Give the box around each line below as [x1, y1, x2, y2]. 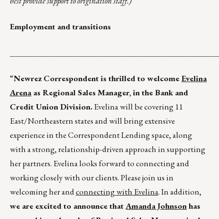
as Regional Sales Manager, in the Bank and [31, 87, 188, 98]
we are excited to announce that [10, 200, 126, 212]
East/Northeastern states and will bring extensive [10, 115, 175, 127]
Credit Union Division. [10, 101, 92, 112]
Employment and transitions [10, 21, 111, 32]
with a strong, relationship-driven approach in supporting [10, 144, 205, 155]
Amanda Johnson [126, 200, 187, 212]
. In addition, [158, 186, 201, 197]
